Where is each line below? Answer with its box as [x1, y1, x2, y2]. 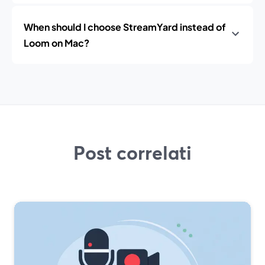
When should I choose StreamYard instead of [24, 21, 226, 33]
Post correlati [73, 140, 192, 166]
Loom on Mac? [24, 37, 89, 49]
